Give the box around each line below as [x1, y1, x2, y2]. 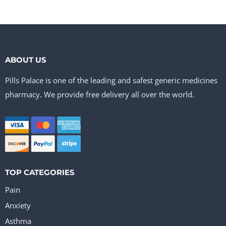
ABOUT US [5, 55, 46, 65]
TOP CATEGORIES [5, 167, 75, 177]
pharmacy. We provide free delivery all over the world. [5, 89, 194, 99]
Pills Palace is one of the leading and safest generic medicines [5, 75, 217, 85]
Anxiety [5, 200, 31, 210]
